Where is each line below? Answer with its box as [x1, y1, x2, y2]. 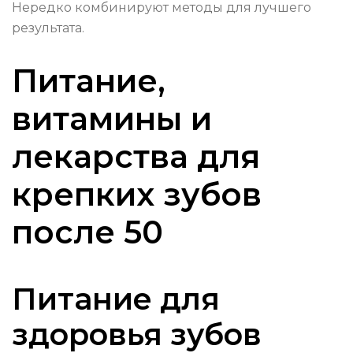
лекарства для [12, 137, 260, 176]
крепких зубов [12, 175, 262, 214]
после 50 [12, 213, 163, 252]
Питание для [12, 281, 220, 318]
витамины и [12, 99, 212, 139]
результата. [12, 20, 84, 36]
